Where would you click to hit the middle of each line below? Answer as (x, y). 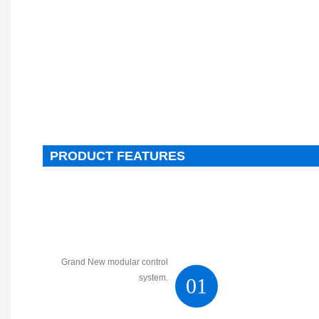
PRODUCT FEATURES (117, 156)
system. (153, 277)
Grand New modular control (115, 262)
